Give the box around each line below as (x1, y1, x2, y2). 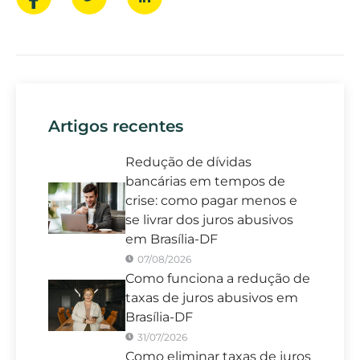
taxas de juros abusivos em (125, 289, 298, 305)
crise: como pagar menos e (125, 192, 297, 208)
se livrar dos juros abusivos (125, 211, 293, 227)
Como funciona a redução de (125, 270, 310, 286)
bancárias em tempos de (125, 173, 285, 189)
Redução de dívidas (125, 153, 252, 170)
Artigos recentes (48, 116, 183, 136)
